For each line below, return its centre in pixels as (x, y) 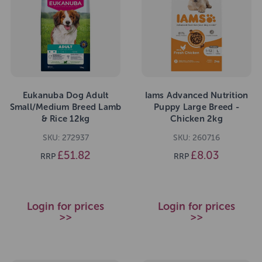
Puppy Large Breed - (196, 107)
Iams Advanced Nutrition (196, 96)
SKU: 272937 (65, 138)
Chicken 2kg (196, 119)
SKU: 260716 (196, 138)
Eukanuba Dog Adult (65, 96)
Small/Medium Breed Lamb (65, 107)
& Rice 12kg (65, 119)
